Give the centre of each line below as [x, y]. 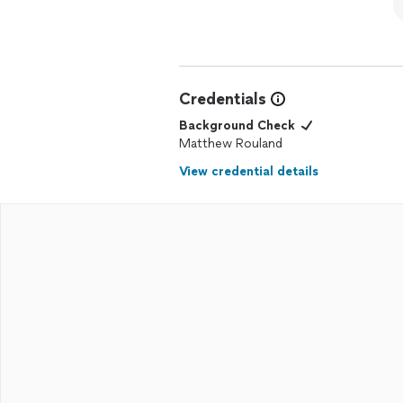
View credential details [249, 171]
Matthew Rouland [231, 143]
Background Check [237, 125]
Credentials [223, 99]
